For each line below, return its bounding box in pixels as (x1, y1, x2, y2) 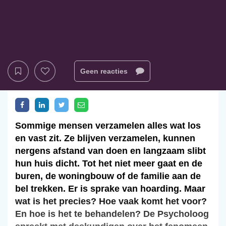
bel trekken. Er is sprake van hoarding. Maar (15, 184, 205, 194)
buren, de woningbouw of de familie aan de (15, 171, 201, 182)
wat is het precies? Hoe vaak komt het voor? (15, 196, 207, 207)
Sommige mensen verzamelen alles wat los (15, 121, 201, 131)
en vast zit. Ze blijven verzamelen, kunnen (15, 133, 195, 144)
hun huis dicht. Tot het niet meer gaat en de (15, 158, 202, 169)
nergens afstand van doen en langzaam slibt (15, 146, 206, 156)
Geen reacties (80, 67, 130, 75)
